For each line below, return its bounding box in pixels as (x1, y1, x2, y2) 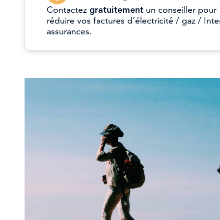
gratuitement (89, 4, 143, 15)
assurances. (47, 26, 92, 37)
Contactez (47, 4, 89, 15)
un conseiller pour (143, 4, 217, 15)
